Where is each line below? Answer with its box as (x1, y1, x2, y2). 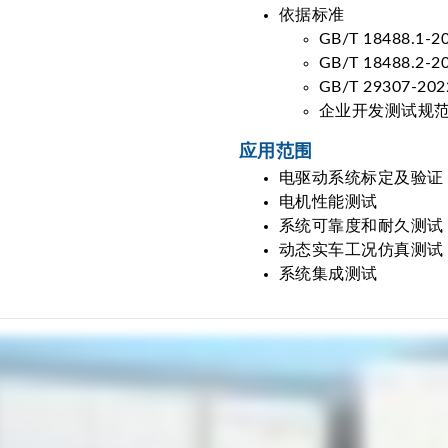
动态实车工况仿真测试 (279, 241, 444, 258)
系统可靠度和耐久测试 (279, 217, 444, 234)
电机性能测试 (279, 193, 378, 210)
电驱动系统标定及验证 (279, 169, 444, 186)
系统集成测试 (279, 265, 378, 282)
